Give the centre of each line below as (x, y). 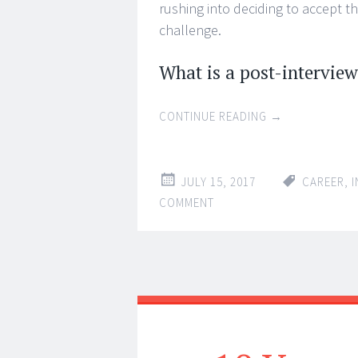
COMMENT (187, 203)
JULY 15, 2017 (218, 182)
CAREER (323, 182)
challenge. (190, 30)
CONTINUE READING (215, 116)
